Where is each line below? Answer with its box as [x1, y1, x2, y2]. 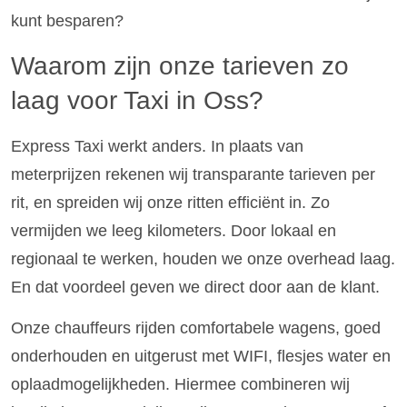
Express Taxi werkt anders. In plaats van [11, 136, 303, 155]
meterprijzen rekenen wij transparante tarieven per [11, 164, 375, 184]
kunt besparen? [11, 12, 124, 31]
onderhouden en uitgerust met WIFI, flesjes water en [11, 346, 391, 365]
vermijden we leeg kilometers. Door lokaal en [11, 221, 336, 240]
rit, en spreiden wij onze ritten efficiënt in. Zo [11, 193, 330, 212]
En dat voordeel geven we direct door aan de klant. [11, 277, 380, 296]
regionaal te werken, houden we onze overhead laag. [11, 249, 395, 268]
